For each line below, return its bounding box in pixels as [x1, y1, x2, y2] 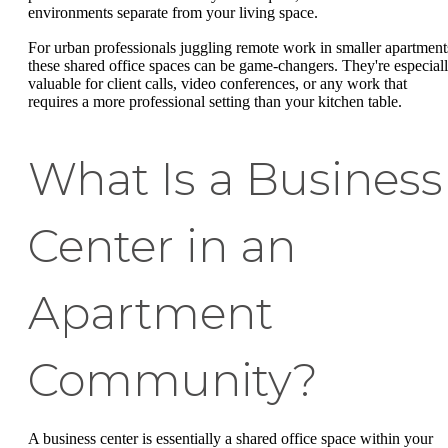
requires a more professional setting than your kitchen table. [28, 93, 402, 111]
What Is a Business [28, 152, 443, 207]
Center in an [28, 219, 296, 274]
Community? [28, 353, 318, 408]
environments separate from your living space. [28, 3, 318, 21]
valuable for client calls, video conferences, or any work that [28, 75, 407, 93]
